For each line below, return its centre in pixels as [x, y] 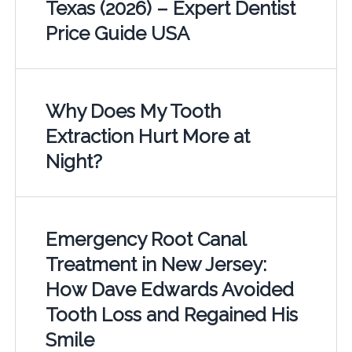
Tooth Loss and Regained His [171, 315]
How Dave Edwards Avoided [169, 290]
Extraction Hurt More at [147, 137]
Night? [73, 162]
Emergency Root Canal [145, 240]
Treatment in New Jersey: [156, 265]
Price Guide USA [117, 34]
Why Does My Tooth [133, 112]
